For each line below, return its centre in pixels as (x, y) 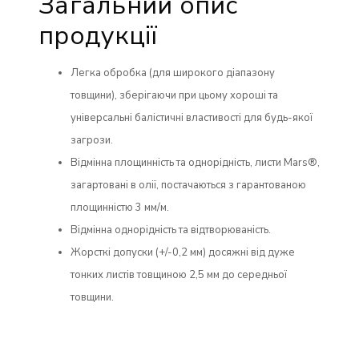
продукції (98, 35)
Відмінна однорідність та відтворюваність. (171, 230)
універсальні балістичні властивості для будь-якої (192, 117)
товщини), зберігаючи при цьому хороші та (174, 95)
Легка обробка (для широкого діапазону (173, 73)
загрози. (92, 140)
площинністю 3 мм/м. (120, 207)
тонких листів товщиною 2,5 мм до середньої (179, 274)
